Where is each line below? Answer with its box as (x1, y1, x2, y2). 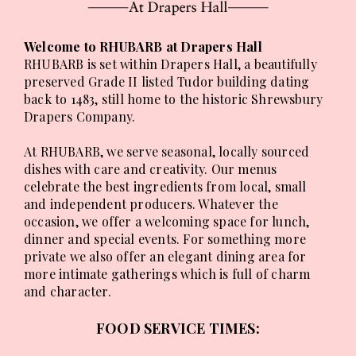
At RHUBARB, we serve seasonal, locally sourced (24, 143, 310, 160)
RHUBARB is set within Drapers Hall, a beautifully (24, 56, 317, 72)
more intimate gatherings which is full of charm (24, 265, 311, 282)
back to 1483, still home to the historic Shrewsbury (24, 91, 323, 107)
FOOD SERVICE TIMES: (96, 318, 260, 338)
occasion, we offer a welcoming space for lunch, (24, 213, 310, 230)
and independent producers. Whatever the (24, 195, 278, 212)
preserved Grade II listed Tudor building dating (24, 73, 310, 90)
